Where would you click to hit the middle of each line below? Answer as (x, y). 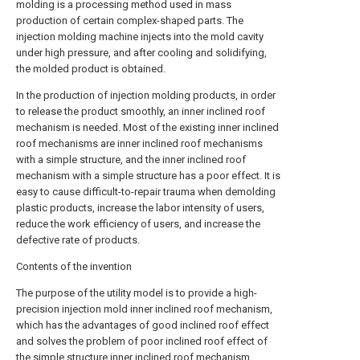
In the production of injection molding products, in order (146, 95)
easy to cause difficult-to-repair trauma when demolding (146, 192)
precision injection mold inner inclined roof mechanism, (144, 309)
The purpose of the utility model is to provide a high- (137, 293)
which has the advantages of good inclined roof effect (143, 325)
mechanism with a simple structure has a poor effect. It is (148, 176)
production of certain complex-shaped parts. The (130, 20)
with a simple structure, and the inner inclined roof (131, 160)
